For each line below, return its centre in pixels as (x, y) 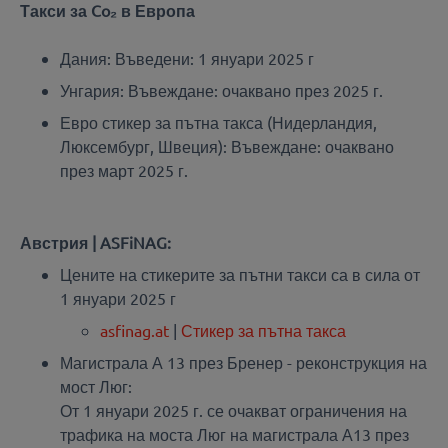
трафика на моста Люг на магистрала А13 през (234, 434)
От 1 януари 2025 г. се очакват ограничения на (233, 410)
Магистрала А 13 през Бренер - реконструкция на (243, 362)
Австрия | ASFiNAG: (95, 242)
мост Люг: (96, 386)
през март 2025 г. (124, 170)
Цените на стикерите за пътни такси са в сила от (240, 274)
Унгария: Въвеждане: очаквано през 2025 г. (221, 90)
